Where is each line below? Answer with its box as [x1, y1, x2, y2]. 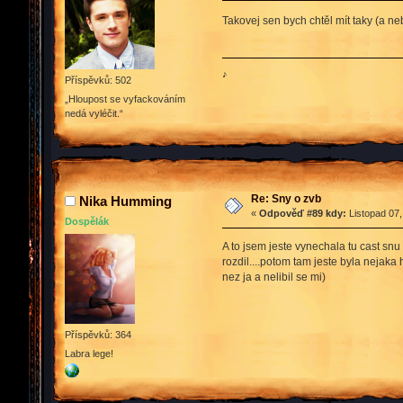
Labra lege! [65, 348, 113, 359]
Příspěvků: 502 [65, 74, 131, 85]
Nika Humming [79, 193, 172, 210]
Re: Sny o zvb [250, 193, 321, 206]
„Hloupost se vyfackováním [65, 94, 185, 105]
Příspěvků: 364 [65, 328, 131, 340]
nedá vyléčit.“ [65, 108, 123, 120]
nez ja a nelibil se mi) [221, 271, 326, 284]
